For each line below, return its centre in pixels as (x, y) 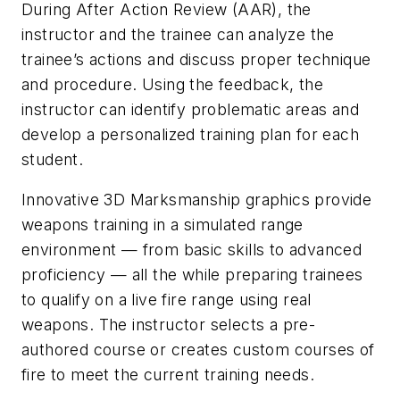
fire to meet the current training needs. (168, 375)
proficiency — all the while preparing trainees (192, 275)
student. (53, 159)
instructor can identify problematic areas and (190, 109)
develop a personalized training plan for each (190, 134)
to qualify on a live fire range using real (167, 300)
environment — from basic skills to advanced (192, 250)
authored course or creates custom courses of (198, 350)
